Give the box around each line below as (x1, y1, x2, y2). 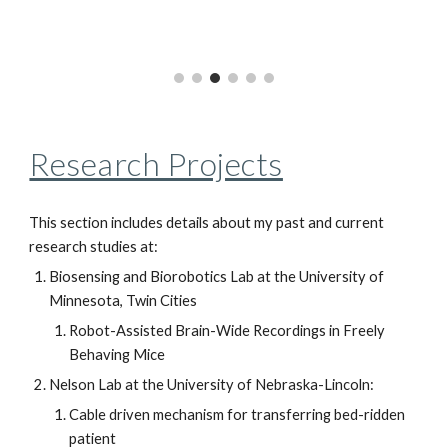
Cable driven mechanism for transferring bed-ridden (69, 406, 406, 424)
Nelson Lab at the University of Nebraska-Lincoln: (49, 376, 375, 394)
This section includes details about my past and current (29, 214, 385, 232)
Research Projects (29, 144, 283, 184)
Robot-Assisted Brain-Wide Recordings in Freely (69, 322, 386, 340)
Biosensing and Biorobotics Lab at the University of (49, 268, 385, 286)
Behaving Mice (69, 346, 169, 364)
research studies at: (29, 238, 162, 256)
